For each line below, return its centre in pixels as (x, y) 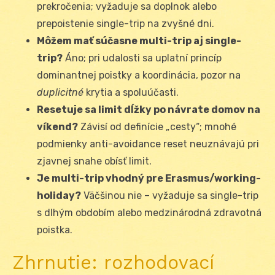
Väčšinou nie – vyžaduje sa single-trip (170, 196)
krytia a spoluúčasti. (131, 93)
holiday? (59, 196)
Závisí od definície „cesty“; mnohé (157, 127)
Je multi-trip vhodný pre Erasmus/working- (149, 179)
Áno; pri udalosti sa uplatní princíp (142, 58)
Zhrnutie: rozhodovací (113, 263)
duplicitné (60, 93)
